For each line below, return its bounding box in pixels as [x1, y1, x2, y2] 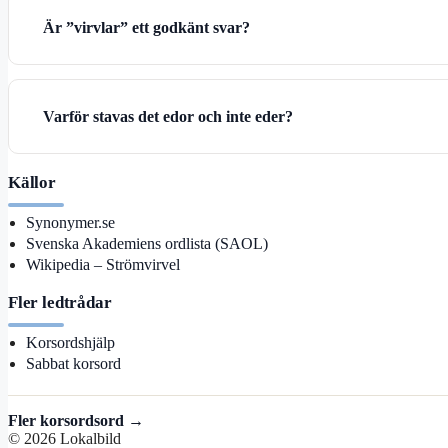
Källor [8, 173, 56, 193]
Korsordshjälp [25, 333, 115, 351]
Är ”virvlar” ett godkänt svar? [43, 19, 251, 37]
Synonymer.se [25, 213, 115, 231]
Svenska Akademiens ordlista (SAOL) [25, 234, 268, 252]
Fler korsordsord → [8, 412, 144, 430]
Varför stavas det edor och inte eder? [43, 107, 294, 125]
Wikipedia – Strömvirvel [25, 255, 180, 273]
